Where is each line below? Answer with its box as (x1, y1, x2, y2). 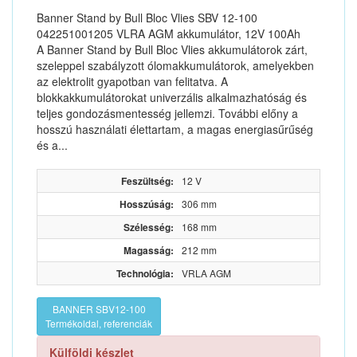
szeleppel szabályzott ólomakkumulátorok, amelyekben (37, 57, 314, 73)
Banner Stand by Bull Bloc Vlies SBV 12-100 (37, 10, 257, 25)
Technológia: (116, 266, 174, 280)
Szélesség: (124, 220, 174, 234)
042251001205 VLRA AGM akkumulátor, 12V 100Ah (37, 25, 300, 41)
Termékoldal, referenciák (45, 316, 152, 330)
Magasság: (124, 243, 174, 257)
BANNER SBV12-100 (52, 302, 146, 316)
